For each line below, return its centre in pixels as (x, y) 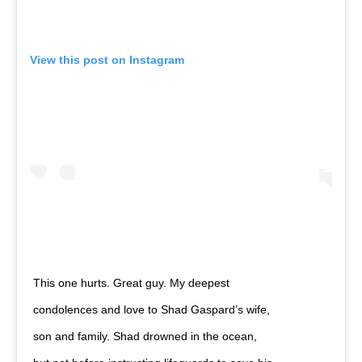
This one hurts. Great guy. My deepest (131, 283)
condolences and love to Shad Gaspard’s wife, (151, 310)
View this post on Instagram (107, 60)
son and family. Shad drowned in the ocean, (145, 337)
